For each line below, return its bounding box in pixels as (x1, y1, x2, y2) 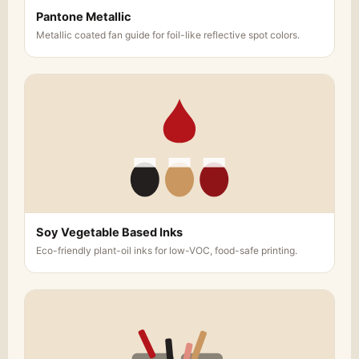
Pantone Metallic (36, 10, 131, 25)
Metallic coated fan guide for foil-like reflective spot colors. (36, 29, 300, 42)
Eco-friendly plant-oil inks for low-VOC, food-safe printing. (36, 244, 297, 257)
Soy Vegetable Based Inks (36, 225, 183, 240)
